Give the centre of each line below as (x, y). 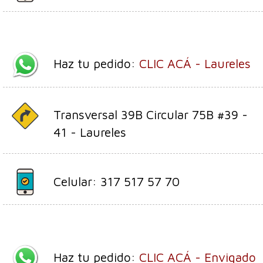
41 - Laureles (90, 132)
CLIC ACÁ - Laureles (195, 64)
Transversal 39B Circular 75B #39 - (151, 115)
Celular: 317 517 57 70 (117, 181)
